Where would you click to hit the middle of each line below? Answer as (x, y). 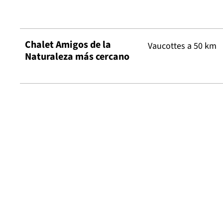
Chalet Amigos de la (68, 45)
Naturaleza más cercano (77, 56)
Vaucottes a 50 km (182, 46)
